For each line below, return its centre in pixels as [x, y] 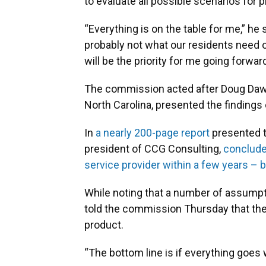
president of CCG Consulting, [154, 149]
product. [104, 225]
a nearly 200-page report [153, 133]
